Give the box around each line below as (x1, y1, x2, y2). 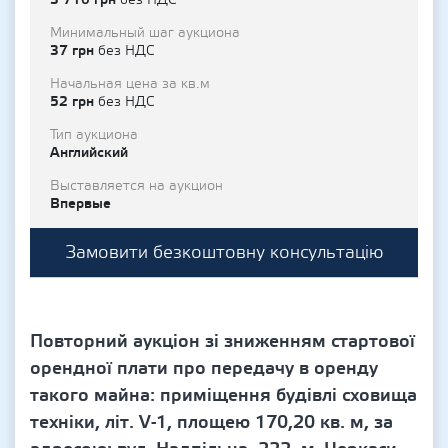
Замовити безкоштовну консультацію (64, 241, 384, 264)
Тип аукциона (50, 126, 138, 144)
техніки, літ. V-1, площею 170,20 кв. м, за (30, 411, 393, 434)
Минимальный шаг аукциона (50, 24, 240, 42)
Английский (50, 143, 128, 162)
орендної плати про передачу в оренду (30, 357, 378, 380)
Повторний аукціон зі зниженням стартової (30, 330, 415, 353)
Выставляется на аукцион (50, 177, 223, 195)
